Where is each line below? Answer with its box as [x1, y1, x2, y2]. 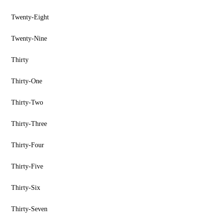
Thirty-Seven [7, 205, 47, 213]
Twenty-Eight [7, 14, 49, 21]
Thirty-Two [7, 99, 43, 106]
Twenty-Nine [7, 35, 47, 42]
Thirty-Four [7, 141, 44, 149]
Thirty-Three [7, 120, 47, 127]
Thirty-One [7, 77, 42, 85]
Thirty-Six [7, 184, 40, 191]
